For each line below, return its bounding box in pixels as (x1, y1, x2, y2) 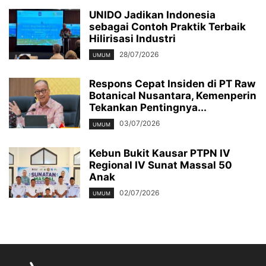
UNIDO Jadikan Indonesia (89, 9, 216, 21)
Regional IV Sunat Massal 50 (89, 159, 232, 171)
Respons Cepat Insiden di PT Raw (89, 78, 255, 90)
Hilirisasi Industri (89, 33, 176, 45)
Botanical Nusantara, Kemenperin (89, 90, 256, 102)
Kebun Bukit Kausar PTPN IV (89, 147, 230, 159)
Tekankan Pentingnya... (89, 102, 207, 114)
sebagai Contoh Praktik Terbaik (89, 21, 246, 33)
